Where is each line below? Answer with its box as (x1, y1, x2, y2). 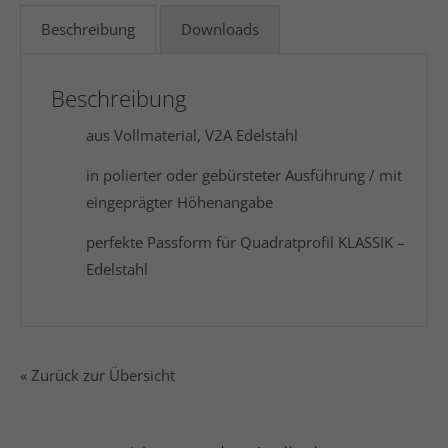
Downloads (181, 19, 259, 39)
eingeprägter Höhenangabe (86, 192, 273, 212)
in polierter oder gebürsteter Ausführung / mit (86, 165, 402, 185)
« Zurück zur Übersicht (20, 365, 175, 385)
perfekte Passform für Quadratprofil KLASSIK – (86, 232, 405, 252)
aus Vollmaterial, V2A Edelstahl (86, 125, 298, 145)
